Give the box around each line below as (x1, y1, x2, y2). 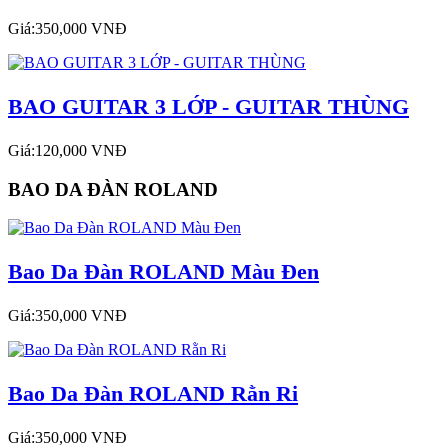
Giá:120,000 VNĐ (8, 141, 127, 159)
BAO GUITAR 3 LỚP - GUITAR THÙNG (8, 93, 409, 119)
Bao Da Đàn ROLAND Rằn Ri (8, 380, 298, 406)
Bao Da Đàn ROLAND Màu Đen (8, 259, 319, 285)
